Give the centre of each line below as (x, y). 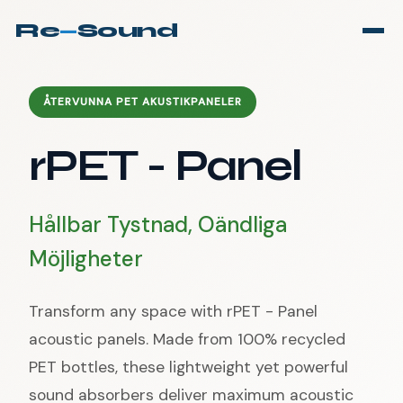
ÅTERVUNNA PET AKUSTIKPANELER (143, 102)
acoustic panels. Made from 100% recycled (187, 339)
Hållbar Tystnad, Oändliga (158, 224)
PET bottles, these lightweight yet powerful (188, 367)
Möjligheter (86, 259)
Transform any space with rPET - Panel (173, 311)
